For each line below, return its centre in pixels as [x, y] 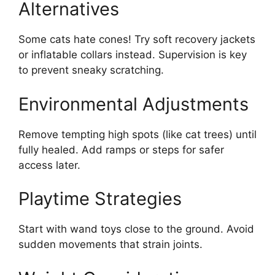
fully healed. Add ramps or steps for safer [121, 149]
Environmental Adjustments [134, 104]
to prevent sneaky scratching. [91, 70]
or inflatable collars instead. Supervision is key [133, 55]
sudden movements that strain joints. [110, 245]
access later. [49, 165]
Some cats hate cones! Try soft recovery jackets [137, 40]
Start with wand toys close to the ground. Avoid [136, 229]
